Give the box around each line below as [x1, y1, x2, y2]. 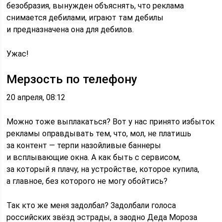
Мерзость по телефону [6, 72, 138, 86]
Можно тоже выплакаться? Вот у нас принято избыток [6, 117, 215, 126]
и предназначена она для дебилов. [6, 25, 134, 34]
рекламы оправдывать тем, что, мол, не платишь [6, 129, 192, 138]
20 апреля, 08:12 [6, 93, 66, 102]
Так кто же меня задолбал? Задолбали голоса [6, 201, 176, 210]
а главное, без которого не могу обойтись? [6, 176, 168, 186]
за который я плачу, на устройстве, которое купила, [6, 165, 200, 174]
